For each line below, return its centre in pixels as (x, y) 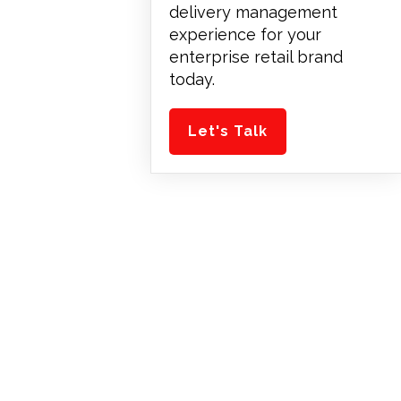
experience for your (245, 34)
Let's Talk (228, 131)
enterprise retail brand (256, 57)
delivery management (253, 12)
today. (192, 79)
